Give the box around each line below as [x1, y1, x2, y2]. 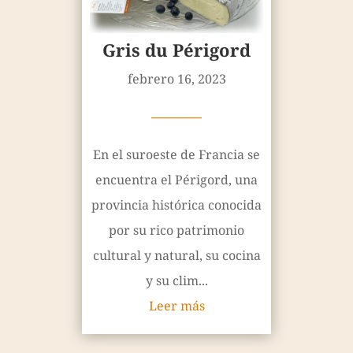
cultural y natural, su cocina [92, 247, 261, 265]
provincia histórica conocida [91, 196, 262, 214]
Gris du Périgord [102, 38, 251, 62]
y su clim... [145, 272, 208, 290]
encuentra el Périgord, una [95, 171, 258, 189]
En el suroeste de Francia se [93, 146, 260, 164]
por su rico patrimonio [109, 221, 244, 240]
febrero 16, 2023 [127, 70, 226, 88]
